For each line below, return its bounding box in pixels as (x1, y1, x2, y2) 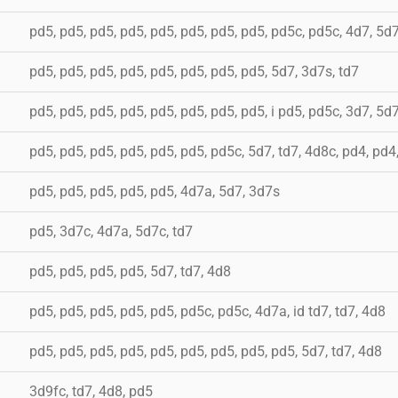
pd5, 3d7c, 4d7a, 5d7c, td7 (29, 222, 193, 240)
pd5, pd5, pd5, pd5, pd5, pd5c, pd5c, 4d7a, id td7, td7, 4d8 (29, 302, 386, 320)
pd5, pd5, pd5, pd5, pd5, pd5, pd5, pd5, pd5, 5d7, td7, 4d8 (29, 342, 382, 360)
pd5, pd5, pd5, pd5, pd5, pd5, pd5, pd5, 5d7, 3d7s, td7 (29, 62, 359, 80)
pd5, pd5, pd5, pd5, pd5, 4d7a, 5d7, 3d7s (29, 182, 280, 200)
